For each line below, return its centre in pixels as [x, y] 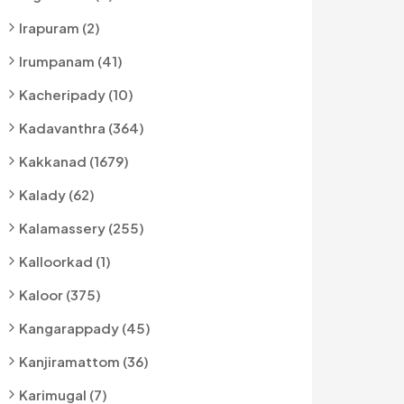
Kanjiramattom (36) [84, 361]
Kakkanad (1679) [74, 161]
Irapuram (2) [60, 28]
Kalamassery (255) [82, 228]
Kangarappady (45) [85, 328]
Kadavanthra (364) [82, 128]
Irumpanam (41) [71, 61]
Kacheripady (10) [76, 94]
